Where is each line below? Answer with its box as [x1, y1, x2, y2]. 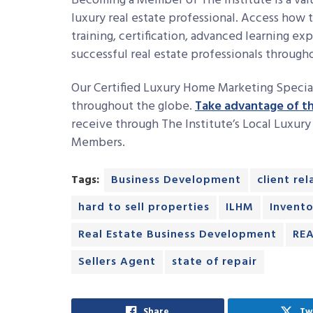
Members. [71, 133, 125, 154]
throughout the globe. [71, 96, 195, 117]
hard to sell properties [78, 198, 210, 217]
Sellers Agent [78, 252, 156, 271]
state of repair [172, 252, 257, 271]
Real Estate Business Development [78, 225, 277, 244]
